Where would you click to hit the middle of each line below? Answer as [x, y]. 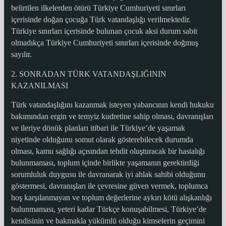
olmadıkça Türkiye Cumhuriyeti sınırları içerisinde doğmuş [104, 43]
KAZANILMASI [39, 85]
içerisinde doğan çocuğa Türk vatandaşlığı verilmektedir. [101, 20]
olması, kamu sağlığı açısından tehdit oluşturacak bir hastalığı [108, 151]
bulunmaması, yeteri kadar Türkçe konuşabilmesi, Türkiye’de [108, 209]
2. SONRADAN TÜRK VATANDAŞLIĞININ [89, 74]
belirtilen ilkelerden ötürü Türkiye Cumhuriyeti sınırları [98, 8]
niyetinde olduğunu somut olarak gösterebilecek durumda [102, 140]
